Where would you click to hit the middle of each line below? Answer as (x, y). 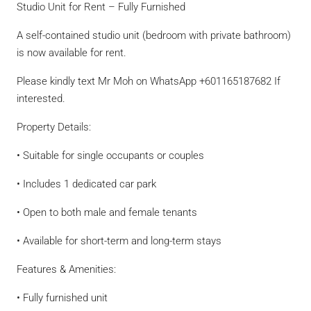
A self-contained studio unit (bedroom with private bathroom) (154, 35)
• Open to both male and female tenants (107, 212)
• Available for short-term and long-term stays (119, 241)
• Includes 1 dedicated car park (86, 184)
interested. (41, 99)
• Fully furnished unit (62, 298)
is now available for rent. (72, 53)
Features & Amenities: (66, 269)
